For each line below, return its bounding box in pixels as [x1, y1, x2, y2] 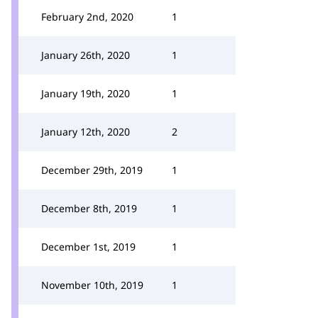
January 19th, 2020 [41, 87, 130, 100]
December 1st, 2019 [41, 240, 136, 253]
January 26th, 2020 [41, 48, 130, 62]
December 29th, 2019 [41, 163, 143, 177]
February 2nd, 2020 [41, 10, 133, 23]
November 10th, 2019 [41, 278, 143, 292]
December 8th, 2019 [41, 202, 137, 215]
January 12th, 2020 [41, 125, 130, 138]
